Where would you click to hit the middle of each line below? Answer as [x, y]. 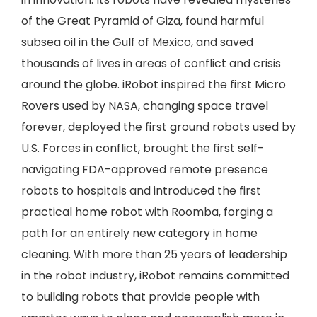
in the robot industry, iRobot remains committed [155, 276]
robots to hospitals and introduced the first [141, 191]
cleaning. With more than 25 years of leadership [154, 254]
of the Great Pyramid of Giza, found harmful [143, 21]
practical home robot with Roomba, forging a [147, 212]
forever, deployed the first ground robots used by [158, 127]
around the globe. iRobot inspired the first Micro [154, 85]
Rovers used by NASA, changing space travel [145, 106]
